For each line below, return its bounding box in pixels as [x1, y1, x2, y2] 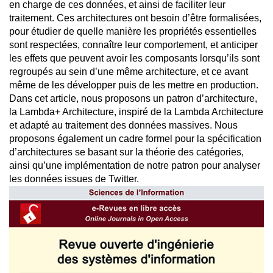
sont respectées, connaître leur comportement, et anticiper [9, 40, 258, 50]
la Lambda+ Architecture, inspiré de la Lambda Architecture [9, 107, 263, 117]
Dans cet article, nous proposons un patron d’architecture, [9, 93, 257, 104]
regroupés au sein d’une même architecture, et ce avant [9, 66, 248, 77]
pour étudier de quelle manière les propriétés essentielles [9, 26, 257, 37]
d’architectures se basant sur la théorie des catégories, [9, 147, 244, 157]
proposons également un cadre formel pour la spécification [9, 133, 261, 144]
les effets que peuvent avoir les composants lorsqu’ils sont [9, 53, 260, 63]
